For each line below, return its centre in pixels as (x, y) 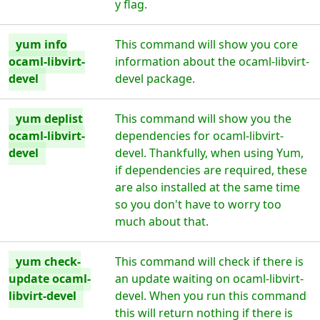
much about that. (162, 221)
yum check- (48, 261)
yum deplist (49, 119)
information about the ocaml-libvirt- (212, 61)
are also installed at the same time (208, 187)
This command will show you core (207, 44)
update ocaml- (50, 279)
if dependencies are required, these (211, 170)
